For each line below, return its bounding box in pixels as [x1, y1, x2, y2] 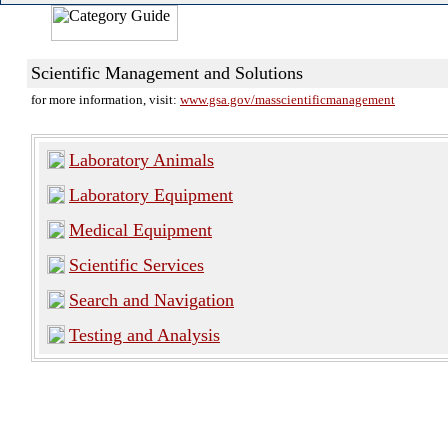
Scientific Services [69, 255, 204, 275]
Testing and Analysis [69, 325, 220, 345]
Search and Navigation [69, 290, 234, 310]
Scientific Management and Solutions [31, 63, 303, 83]
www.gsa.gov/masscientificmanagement [180, 92, 395, 107]
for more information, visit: [31, 92, 180, 107]
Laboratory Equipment [69, 185, 233, 205]
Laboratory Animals [69, 150, 214, 170]
